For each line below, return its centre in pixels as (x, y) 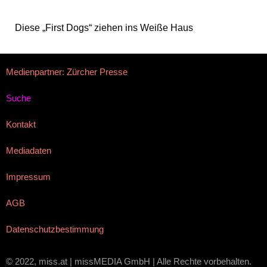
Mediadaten (29, 151)
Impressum (28, 177)
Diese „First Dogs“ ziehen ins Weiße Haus (104, 28)
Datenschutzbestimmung (55, 229)
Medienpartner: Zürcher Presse (67, 72)
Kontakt (21, 125)
